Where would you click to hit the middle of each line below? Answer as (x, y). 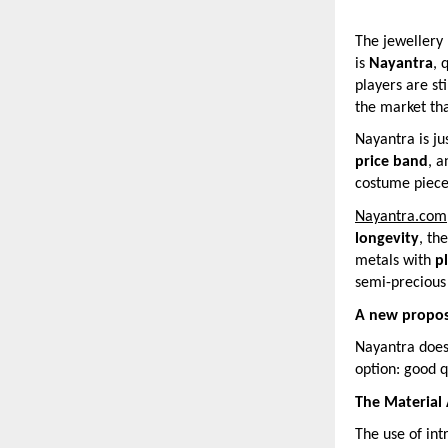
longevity (387, 238)
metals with (395, 260)
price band (391, 162)
